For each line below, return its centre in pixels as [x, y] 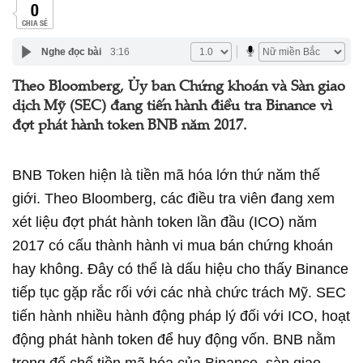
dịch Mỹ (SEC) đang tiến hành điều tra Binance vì [172, 107]
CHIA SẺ [34, 22]
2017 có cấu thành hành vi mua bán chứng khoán [173, 246]
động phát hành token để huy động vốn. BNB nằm [174, 340]
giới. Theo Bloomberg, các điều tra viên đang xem [173, 199]
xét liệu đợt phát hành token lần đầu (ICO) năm [164, 222]
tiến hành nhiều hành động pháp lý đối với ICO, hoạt [181, 316]
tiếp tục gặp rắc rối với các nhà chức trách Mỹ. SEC [179, 293]
